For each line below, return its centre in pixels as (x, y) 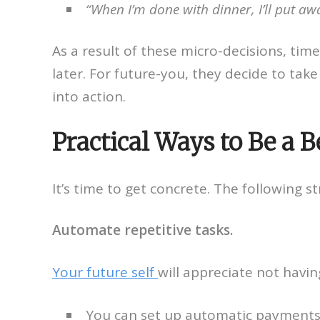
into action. (89, 96)
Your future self (105, 272)
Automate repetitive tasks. (142, 230)
